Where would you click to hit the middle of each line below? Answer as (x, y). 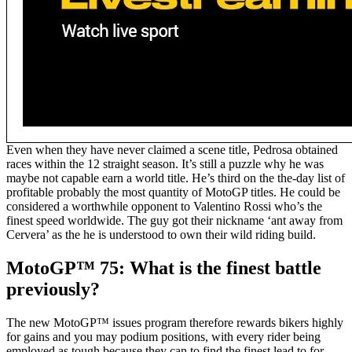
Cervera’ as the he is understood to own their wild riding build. (161, 235)
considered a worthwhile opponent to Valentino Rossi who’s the (164, 207)
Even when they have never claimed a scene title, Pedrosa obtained (172, 150)
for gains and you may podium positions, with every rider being (163, 337)
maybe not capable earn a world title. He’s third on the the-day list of (176, 178)
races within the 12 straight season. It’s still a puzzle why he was (165, 164)
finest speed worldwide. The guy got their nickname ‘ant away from (174, 221)
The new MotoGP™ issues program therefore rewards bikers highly (175, 323)
